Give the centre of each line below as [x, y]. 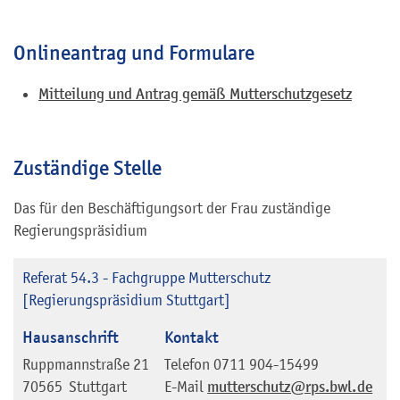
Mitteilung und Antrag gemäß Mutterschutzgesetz [195, 95]
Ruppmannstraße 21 [86, 365]
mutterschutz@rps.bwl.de [290, 387]
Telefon [187, 365]
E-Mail [184, 387]
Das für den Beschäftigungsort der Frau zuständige [172, 208]
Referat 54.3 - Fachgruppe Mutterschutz [146, 278]
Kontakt [192, 337]
